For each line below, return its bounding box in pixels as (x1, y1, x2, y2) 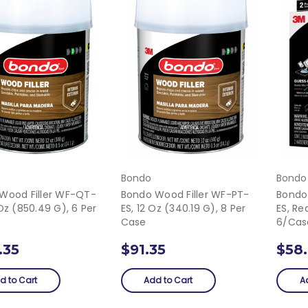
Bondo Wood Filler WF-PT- (120, 188, 250, 202)
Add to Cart (144, 274, 193, 287)
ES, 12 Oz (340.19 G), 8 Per (120, 201, 246, 216)
